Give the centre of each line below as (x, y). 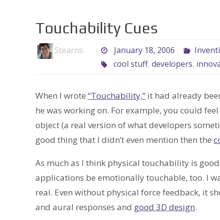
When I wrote (62, 96)
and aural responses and (85, 207)
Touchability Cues (96, 28)
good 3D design (165, 207)
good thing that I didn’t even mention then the (124, 140)
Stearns (69, 50)
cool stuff (130, 64)
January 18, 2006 (144, 50)
